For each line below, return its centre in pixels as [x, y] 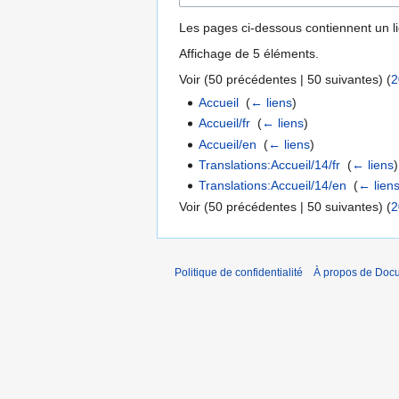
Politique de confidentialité [239, 272]
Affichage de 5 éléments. [249, 53]
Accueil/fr [225, 123]
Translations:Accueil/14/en [273, 186]
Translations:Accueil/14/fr [270, 165]
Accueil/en [228, 144]
